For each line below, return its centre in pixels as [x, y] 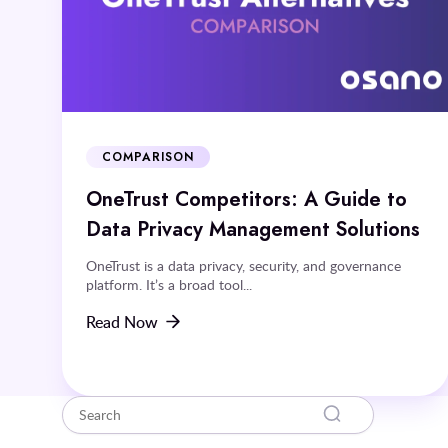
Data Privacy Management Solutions [253, 228]
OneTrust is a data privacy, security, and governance [243, 265]
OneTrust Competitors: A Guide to [246, 198]
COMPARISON [148, 156]
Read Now [122, 321]
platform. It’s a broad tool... [169, 284]
